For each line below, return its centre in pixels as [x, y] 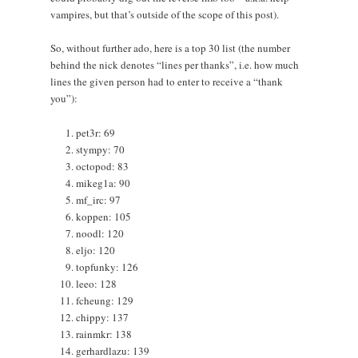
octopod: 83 [103, 166]
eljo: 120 [96, 250]
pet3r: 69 [96, 132]
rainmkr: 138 [104, 334]
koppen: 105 [104, 216]
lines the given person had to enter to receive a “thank [166, 82]
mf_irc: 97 [99, 199]
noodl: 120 [100, 233]
